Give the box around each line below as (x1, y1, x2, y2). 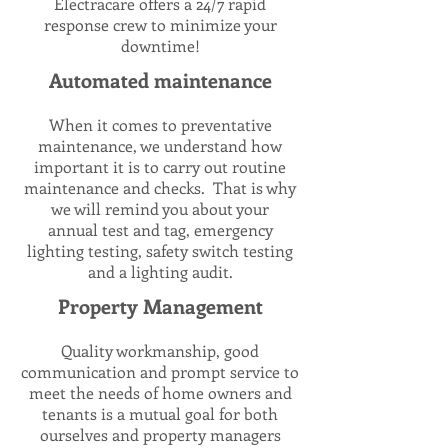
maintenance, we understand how (38, 135, 282, 156)
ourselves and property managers (39, 424, 281, 445)
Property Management (57, 292, 263, 319)
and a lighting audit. (87, 261, 233, 282)
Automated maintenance (48, 66, 272, 93)
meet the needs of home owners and (28, 382, 292, 403)
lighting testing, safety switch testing (27, 240, 293, 261)
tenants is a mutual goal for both (42, 403, 278, 424)
